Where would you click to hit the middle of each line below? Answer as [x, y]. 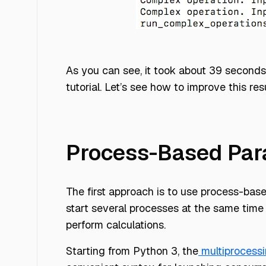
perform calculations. [116, 224]
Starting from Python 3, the [132, 251]
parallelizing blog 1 [177, 36]
